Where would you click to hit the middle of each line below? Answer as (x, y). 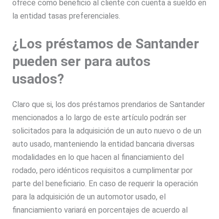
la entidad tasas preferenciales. (67, 16)
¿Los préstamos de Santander (106, 44)
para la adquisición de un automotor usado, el (89, 197)
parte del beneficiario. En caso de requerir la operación (105, 183)
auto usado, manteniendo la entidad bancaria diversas (104, 144)
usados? (40, 79)
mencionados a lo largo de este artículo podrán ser (99, 117)
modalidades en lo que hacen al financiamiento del (98, 157)
